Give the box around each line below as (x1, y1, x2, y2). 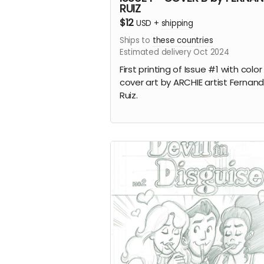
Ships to (119, 35, 153, 47)
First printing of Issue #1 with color (119, 62, 262, 75)
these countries (152, 35, 213, 47)
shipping (161, 18, 193, 29)
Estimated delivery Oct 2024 (119, 47, 229, 58)
